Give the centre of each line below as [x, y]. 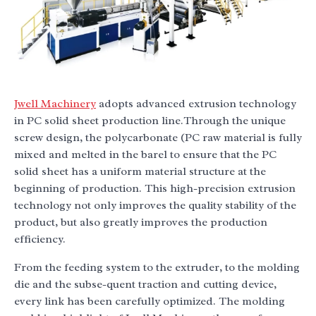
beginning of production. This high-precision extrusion [155, 189]
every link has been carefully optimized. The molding [150, 302]
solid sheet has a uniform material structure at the [140, 172]
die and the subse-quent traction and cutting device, [145, 285]
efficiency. [40, 239]
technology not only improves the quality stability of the [155, 206]
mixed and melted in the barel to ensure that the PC [145, 155]
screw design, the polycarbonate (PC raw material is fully [158, 138]
